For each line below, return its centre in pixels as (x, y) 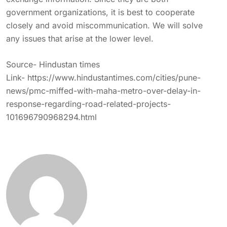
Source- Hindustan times (53, 64)
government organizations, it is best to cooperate (100, 12)
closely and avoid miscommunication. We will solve (104, 25)
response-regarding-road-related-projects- (88, 104)
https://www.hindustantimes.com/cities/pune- (114, 78)
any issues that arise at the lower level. (80, 39)
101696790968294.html (51, 117)
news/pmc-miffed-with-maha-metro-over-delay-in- (103, 91)
